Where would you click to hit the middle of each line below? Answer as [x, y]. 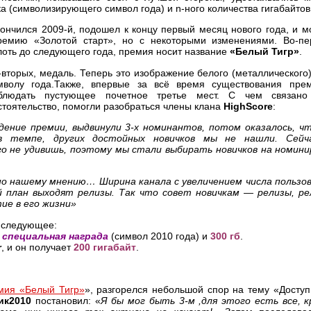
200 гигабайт [105, 247]
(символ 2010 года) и [159, 236]
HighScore [247, 106]
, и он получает [37, 247]
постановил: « [66, 300]
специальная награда [55, 236]
